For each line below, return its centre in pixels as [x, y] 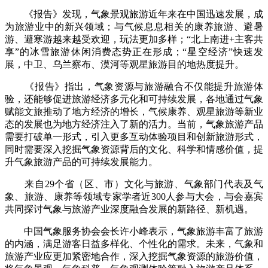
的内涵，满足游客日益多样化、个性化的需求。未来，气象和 [134, 244]
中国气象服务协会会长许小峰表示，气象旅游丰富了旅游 [134, 232]
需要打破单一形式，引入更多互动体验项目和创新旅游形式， [134, 137]
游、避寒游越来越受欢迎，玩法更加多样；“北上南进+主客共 [134, 39]
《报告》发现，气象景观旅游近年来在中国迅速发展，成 [134, 14]
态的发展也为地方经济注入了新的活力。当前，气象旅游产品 [134, 124]
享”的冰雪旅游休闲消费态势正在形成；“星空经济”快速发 [134, 52]
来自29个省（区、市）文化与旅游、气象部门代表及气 [134, 184]
